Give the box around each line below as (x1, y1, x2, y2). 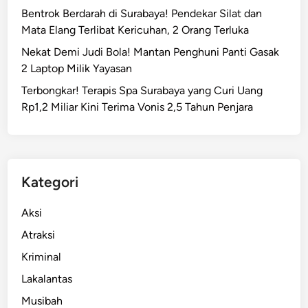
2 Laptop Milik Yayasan (21, 61, 133, 75)
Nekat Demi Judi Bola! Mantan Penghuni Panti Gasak (21, 45, 280, 58)
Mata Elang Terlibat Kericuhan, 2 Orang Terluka (21, 23, 250, 36)
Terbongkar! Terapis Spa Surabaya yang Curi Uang (21, 83, 263, 97)
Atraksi (21, 228, 56, 241)
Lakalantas (21, 272, 73, 285)
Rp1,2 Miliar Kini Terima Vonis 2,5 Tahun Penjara (21, 100, 254, 113)
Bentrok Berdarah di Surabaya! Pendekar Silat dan (21, 6, 263, 20)
